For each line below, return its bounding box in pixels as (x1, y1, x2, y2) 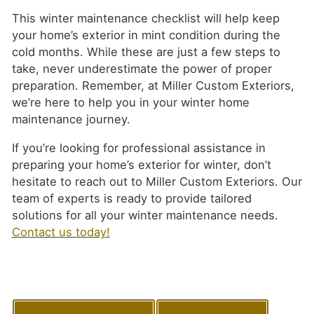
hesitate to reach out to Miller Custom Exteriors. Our (11, 174, 302, 189)
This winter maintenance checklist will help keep (11, 11, 280, 25)
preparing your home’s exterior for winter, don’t (11, 157, 271, 172)
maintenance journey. (11, 111, 130, 126)
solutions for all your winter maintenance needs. (11, 207, 278, 222)
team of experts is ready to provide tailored (11, 191, 252, 205)
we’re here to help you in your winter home (11, 95, 250, 109)
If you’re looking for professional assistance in (11, 140, 266, 155)
